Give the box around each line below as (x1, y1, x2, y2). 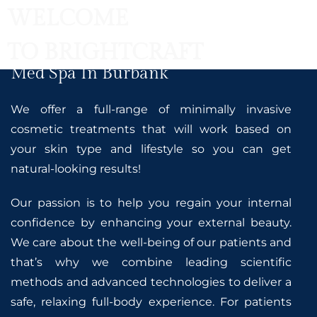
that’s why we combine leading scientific (11, 255, 292, 270)
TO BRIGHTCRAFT (7, 39, 203, 66)
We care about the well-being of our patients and (11, 236, 292, 250)
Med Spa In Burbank (11, 64, 168, 84)
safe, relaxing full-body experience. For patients (11, 295, 292, 309)
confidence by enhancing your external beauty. (11, 216, 292, 230)
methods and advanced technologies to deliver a (11, 275, 292, 289)
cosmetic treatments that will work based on (11, 122, 292, 137)
